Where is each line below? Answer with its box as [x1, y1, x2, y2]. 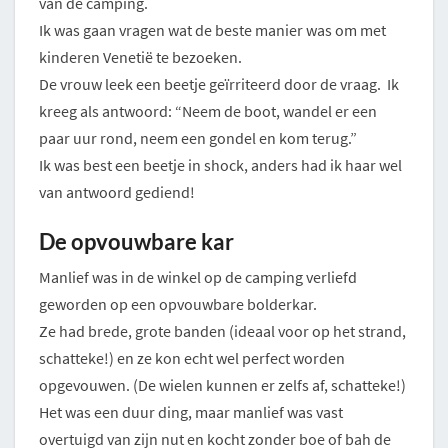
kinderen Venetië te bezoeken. [39, 46, 242, 67]
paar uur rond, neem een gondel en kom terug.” [39, 127, 357, 148]
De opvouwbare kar [39, 227, 234, 255]
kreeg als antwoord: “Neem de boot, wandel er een [39, 100, 377, 121]
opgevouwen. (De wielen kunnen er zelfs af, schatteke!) [39, 374, 406, 395]
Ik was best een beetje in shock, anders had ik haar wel [39, 154, 402, 175]
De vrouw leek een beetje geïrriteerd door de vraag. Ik [39, 73, 399, 94]
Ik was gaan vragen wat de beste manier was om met [39, 19, 386, 40]
